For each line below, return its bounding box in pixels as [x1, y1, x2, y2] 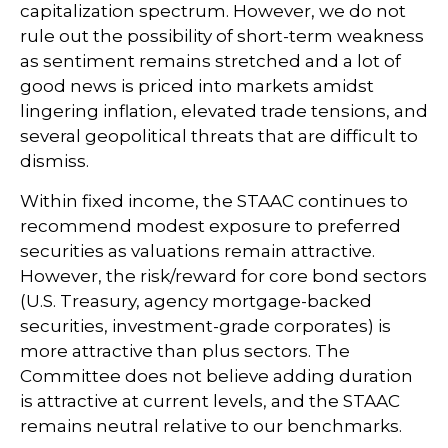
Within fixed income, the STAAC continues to [20, 191, 408, 212]
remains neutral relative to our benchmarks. [20, 416, 402, 437]
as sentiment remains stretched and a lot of [20, 51, 401, 72]
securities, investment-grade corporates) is [20, 316, 391, 337]
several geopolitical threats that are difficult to [20, 126, 418, 147]
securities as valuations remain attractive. [20, 241, 375, 262]
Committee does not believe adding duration [20, 366, 413, 387]
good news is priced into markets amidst [20, 76, 374, 97]
